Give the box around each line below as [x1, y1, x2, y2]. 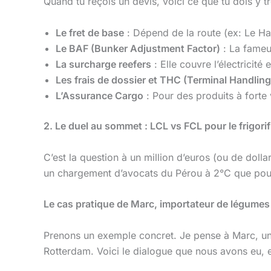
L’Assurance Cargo [56, 89, 143, 102]
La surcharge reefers [56, 57, 151, 70]
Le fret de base [56, 26, 124, 39]
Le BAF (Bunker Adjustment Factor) [56, 42, 220, 54]
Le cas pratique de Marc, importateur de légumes [44, 198, 270, 211]
